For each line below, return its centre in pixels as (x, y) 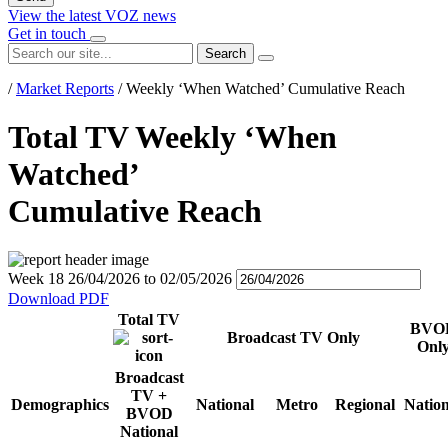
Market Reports (65, 88)
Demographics (60, 405)
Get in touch (49, 33)
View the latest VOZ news (92, 15)
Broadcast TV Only (293, 338)
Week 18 (36, 279)
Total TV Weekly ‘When (172, 137)
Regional (365, 405)
